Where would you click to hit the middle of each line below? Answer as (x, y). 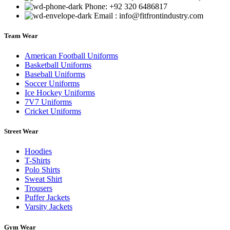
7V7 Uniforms (48, 102)
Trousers (39, 188)
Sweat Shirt (43, 179)
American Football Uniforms (71, 56)
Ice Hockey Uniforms (60, 93)
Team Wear (21, 35)
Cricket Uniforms (53, 111)
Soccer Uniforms (52, 84)
